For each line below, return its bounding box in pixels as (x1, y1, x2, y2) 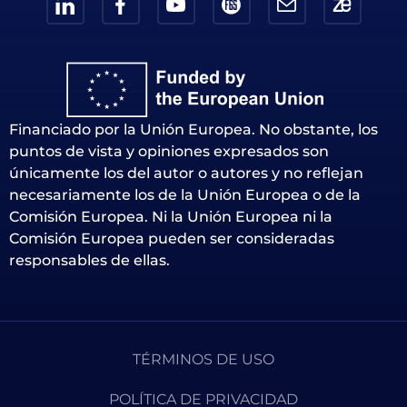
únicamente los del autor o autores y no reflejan (9, 164, 363, 182)
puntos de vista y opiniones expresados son (9, 142, 329, 160)
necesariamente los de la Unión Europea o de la (9, 185, 361, 203)
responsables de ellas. (9, 251, 170, 269)
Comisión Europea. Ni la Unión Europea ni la (9, 207, 333, 225)
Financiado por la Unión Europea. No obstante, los (9, 120, 378, 138)
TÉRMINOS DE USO (133, 351, 274, 369)
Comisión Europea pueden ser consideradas (9, 229, 334, 247)
